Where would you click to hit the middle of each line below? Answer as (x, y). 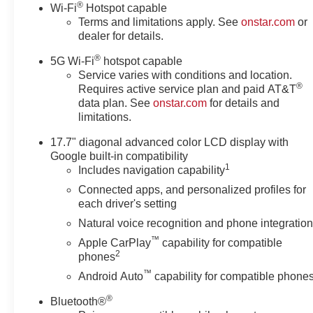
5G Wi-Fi (73, 61)
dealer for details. (121, 36)
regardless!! (66, 13)
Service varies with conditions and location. (185, 75)
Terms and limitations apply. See (160, 22)
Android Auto (111, 276)
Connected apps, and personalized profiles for (192, 189)
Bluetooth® (79, 301)
